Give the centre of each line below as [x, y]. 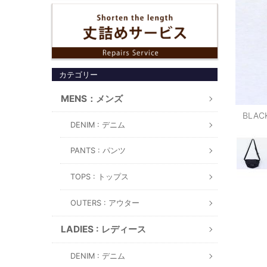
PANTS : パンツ [98, 150]
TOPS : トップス [100, 176]
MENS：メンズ [92, 98]
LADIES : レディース [103, 229]
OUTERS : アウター [105, 203]
